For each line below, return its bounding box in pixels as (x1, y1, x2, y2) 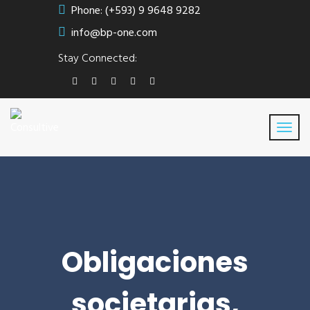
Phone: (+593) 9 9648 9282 (71, 2, 201, 20)
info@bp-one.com (71, 24, 157, 42)
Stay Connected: (58, 50, 137, 68)
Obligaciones (62, 243, 248, 282)
